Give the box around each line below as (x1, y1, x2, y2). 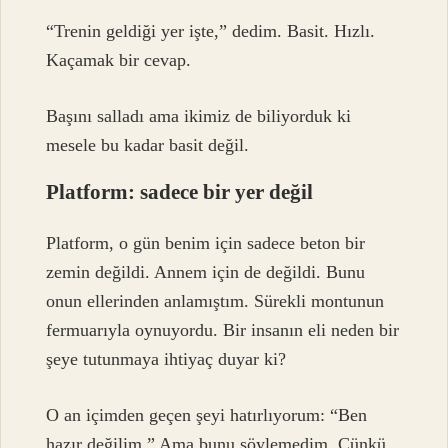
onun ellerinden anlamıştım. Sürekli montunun (46, 291, 385, 312)
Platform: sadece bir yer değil (46, 179, 314, 203)
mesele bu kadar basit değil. (46, 134, 250, 155)
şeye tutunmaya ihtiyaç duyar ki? (46, 349, 287, 370)
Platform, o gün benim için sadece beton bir (46, 233, 366, 254)
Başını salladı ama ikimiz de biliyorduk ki (46, 105, 352, 126)
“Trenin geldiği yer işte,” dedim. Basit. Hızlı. (46, 21, 376, 42)
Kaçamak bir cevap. (46, 50, 192, 71)
